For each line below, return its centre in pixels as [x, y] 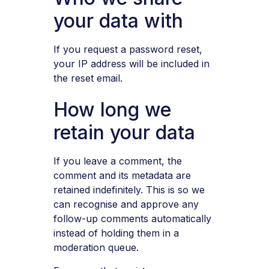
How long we [112, 110]
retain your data [124, 133]
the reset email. [88, 78]
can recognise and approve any [126, 204]
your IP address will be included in [131, 63]
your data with [118, 20]
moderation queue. [96, 248]
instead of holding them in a [116, 233]
